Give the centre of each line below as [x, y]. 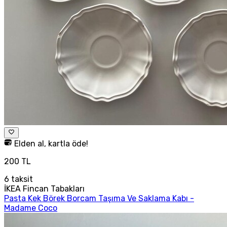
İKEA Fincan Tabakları [44, 188]
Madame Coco [31, 208]
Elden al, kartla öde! [50, 143]
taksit [21, 179]
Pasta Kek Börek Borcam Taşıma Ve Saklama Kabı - [99, 198]
